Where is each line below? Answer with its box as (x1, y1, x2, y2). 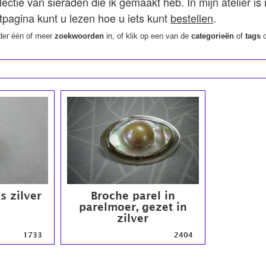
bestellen (170, 10, 213, 26)
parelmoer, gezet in (78, 201, 187, 214)
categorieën (191, 32, 234, 40)
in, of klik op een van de (104, 32, 191, 40)
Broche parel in (90, 189, 175, 202)
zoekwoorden (55, 32, 104, 40)
